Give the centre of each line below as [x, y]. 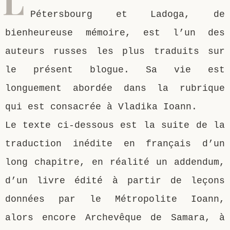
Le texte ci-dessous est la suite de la [115, 125]
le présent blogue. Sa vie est [115, 70]
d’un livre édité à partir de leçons [115, 180]
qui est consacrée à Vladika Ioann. [101, 107]
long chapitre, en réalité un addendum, [115, 162]
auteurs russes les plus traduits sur [115, 51]
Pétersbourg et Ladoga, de [128, 14]
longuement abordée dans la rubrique [115, 88]
